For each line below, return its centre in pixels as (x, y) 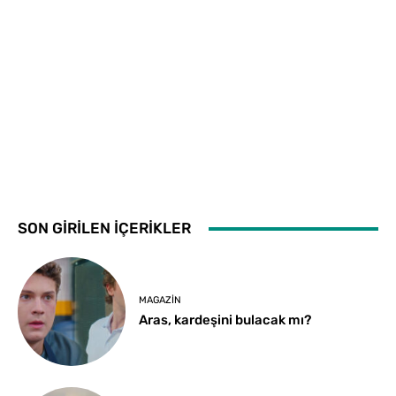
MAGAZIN (160, 301)
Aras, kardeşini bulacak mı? (225, 320)
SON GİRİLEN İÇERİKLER (104, 228)
